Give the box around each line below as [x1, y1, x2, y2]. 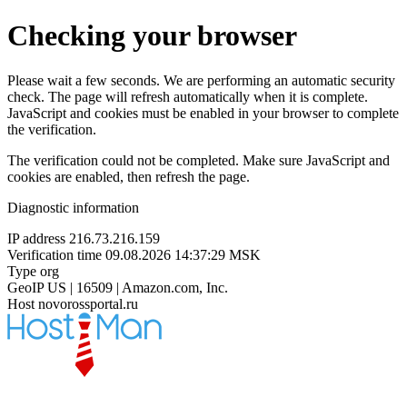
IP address [7, 230, 65, 246]
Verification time [7, 246, 102, 263]
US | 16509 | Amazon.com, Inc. [47, 279, 228, 295]
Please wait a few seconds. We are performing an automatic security [7, 72, 395, 88]
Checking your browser [7, 19, 297, 53]
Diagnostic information [7, 199, 139, 215]
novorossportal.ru [38, 295, 138, 312]
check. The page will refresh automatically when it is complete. [7, 88, 368, 104]
